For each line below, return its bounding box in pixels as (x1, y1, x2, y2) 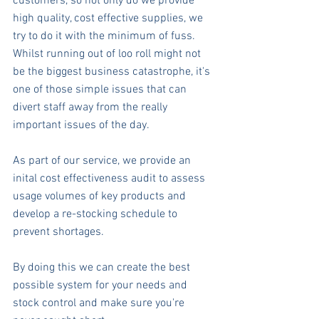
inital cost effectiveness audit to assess (13, 172, 208, 187)
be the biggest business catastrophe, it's (13, 65, 213, 80)
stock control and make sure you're (13, 296, 187, 311)
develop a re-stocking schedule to (13, 207, 180, 222)
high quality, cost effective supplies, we (13, 11, 206, 26)
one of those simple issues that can (13, 83, 189, 98)
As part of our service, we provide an (13, 154, 194, 169)
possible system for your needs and (13, 278, 190, 293)
